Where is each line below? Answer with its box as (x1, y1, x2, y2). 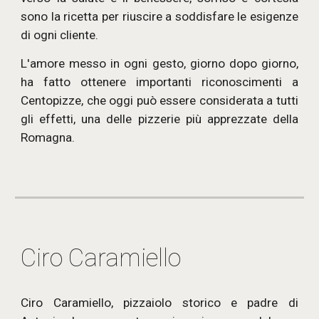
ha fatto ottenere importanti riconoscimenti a (21, 74, 298, 89)
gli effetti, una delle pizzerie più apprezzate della (21, 111, 298, 126)
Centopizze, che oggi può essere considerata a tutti (21, 93, 298, 108)
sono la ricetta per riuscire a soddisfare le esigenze (21, 9, 298, 23)
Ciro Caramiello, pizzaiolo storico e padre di (21, 296, 298, 310)
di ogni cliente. (21, 27, 99, 42)
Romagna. (21, 130, 75, 145)
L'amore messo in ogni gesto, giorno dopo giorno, (21, 56, 298, 70)
